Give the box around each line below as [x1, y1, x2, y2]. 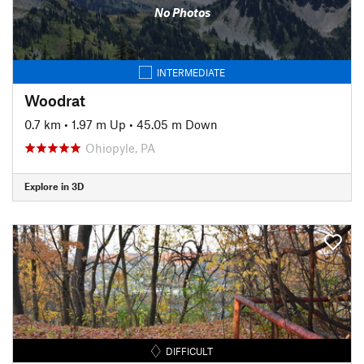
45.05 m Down [136, 116, 218, 132]
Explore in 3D [24, 180, 84, 192]
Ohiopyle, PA [85, 140, 155, 155]
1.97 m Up [71, 116, 126, 132]
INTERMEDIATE [157, 66, 225, 78]
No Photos [154, 5, 210, 19]
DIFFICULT [166, 344, 214, 357]
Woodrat [24, 90, 85, 110]
